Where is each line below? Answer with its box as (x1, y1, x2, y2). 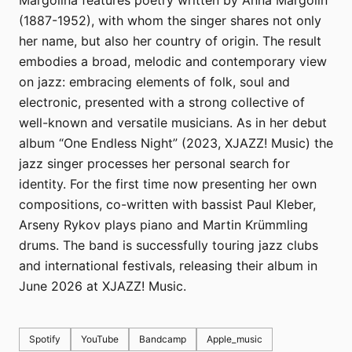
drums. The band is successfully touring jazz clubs (19, 237, 318, 254)
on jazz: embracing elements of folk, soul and (19, 74, 290, 90)
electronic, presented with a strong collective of (19, 94, 305, 111)
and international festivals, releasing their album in (19, 258, 317, 274)
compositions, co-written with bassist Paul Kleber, (19, 196, 316, 213)
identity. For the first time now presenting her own (19, 176, 317, 192)
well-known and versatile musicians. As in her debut (19, 115, 327, 131)
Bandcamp (139, 333, 186, 346)
